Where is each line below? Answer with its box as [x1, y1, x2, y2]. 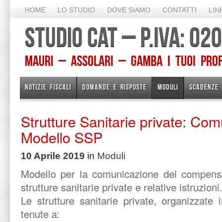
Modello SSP [21, 127, 103, 147]
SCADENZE [189, 83, 219, 91]
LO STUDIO [57, 6, 95, 14]
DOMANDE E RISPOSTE [82, 83, 147, 91]
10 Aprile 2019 [21, 151, 85, 161]
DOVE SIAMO [107, 6, 151, 14]
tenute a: [21, 207, 60, 221]
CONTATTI [163, 6, 197, 14]
